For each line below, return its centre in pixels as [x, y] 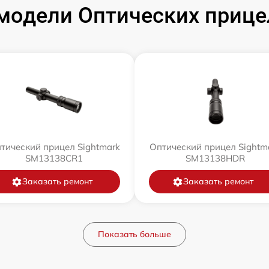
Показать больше [134, 234]
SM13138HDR [215, 158]
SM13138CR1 [54, 158]
